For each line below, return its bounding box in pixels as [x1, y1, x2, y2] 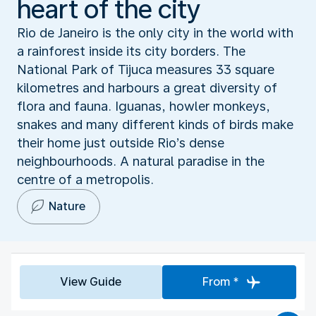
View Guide [60, 274, 122, 288]
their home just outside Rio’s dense [17, 135, 224, 150]
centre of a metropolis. [17, 171, 154, 187]
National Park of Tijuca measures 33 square [17, 61, 274, 77]
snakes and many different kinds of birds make [17, 116, 293, 132]
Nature [49, 199, 85, 213]
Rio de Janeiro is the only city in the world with [17, 25, 293, 40]
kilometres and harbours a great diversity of [17, 80, 277, 95]
